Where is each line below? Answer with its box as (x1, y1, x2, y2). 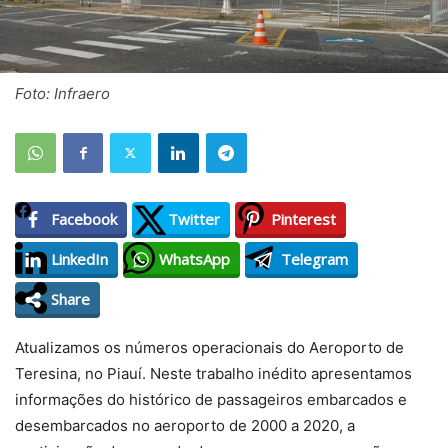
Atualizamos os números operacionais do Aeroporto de (15, 337, 404, 357)
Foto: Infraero (15, 83, 110, 103)
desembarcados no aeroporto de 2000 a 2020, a (15, 415, 355, 435)
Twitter (168, 209, 220, 229)
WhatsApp (159, 249, 230, 269)
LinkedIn (51, 249, 108, 269)
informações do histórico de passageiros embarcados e (15, 389, 407, 409)
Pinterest (271, 209, 336, 229)
